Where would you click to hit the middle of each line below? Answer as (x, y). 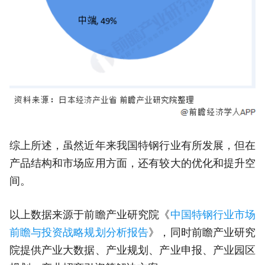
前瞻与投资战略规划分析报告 (79, 233)
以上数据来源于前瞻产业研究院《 (90, 215)
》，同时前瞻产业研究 (202, 233)
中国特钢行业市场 (213, 215)
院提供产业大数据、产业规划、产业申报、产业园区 (132, 251)
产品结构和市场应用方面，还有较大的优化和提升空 (132, 164)
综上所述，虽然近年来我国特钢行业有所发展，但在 (132, 146)
